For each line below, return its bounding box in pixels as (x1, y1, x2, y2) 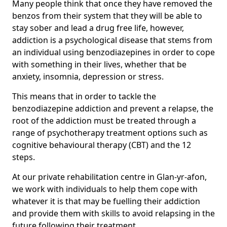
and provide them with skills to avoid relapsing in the (12, 207, 215, 219)
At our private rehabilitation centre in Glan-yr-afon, (12, 171, 207, 182)
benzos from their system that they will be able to (12, 10, 202, 21)
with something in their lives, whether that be (12, 58, 186, 70)
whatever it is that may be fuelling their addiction (12, 195, 200, 207)
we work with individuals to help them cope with (12, 183, 198, 195)
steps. (12, 151, 35, 163)
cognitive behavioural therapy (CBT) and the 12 (12, 139, 191, 150)
